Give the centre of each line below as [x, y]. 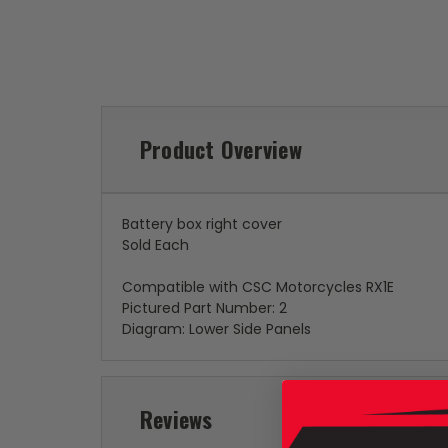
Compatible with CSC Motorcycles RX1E [258, 286]
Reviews [176, 418]
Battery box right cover [202, 223]
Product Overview [220, 148]
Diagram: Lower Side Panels [216, 328]
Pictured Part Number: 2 [204, 307]
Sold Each [155, 244]
